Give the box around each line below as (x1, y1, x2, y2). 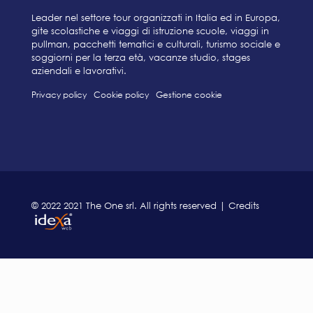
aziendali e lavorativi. (31, 64, 126, 76)
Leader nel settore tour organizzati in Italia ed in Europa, (31, 11, 280, 23)
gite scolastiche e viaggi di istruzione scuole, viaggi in (31, 24, 269, 36)
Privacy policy (31, 89, 87, 100)
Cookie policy (94, 89, 149, 100)
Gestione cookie (156, 89, 222, 100)
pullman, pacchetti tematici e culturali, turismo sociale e (31, 38, 280, 50)
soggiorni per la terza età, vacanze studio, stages (31, 51, 250, 63)
